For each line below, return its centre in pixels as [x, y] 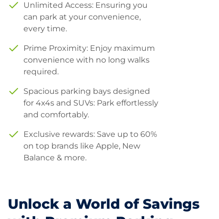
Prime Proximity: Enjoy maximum [89, 48]
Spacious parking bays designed [87, 91]
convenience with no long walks [87, 60]
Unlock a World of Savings [104, 204]
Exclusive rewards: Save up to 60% [90, 134]
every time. [45, 29]
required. [41, 72]
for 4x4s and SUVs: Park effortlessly [91, 103]
